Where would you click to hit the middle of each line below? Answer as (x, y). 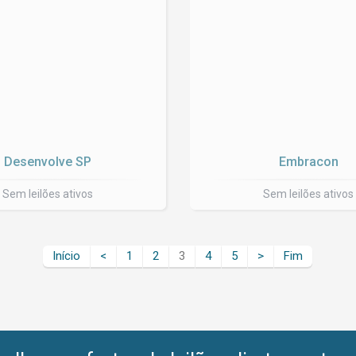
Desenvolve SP (47, 162)
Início (66, 256)
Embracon (308, 162)
